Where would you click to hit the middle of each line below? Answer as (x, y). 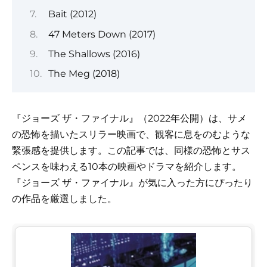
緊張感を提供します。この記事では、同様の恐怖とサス (131, 151)
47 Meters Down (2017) (102, 34)
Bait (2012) (72, 14)
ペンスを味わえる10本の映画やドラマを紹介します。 (127, 167)
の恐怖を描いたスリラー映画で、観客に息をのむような (131, 135)
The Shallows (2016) (94, 54)
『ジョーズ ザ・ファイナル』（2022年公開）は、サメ (129, 119)
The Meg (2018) (84, 74)
